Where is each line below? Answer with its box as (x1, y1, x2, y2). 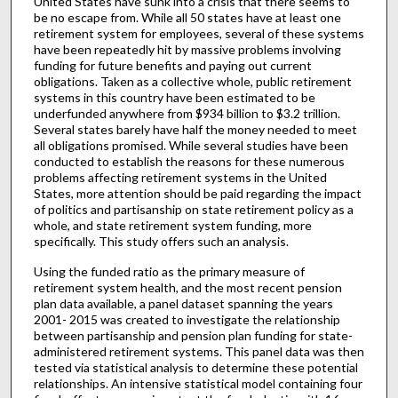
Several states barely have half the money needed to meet (33, 121, 357, 137)
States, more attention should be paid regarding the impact (33, 185, 362, 201)
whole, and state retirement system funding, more (33, 217, 312, 233)
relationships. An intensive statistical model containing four (33, 376, 362, 392)
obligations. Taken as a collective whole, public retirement (33, 73, 352, 89)
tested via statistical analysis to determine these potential (33, 360, 358, 376)
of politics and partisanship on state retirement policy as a (33, 201, 354, 217)
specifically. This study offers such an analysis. (33, 233, 289, 249)
